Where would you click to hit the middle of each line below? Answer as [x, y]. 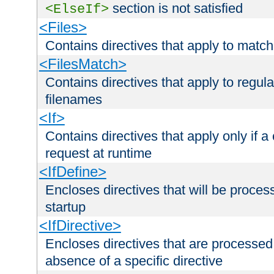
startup [65, 207]
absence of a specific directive [134, 261]
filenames [74, 99]
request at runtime [98, 153]
